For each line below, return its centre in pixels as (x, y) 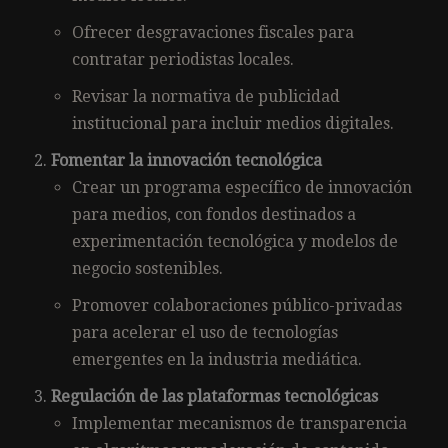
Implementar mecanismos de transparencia (239, 424)
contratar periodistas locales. (183, 60)
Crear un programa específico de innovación (242, 188)
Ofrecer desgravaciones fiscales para (213, 33)
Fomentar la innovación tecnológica (186, 161)
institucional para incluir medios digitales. (233, 124)
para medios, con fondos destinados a (214, 215)
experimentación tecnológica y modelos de (235, 242)
